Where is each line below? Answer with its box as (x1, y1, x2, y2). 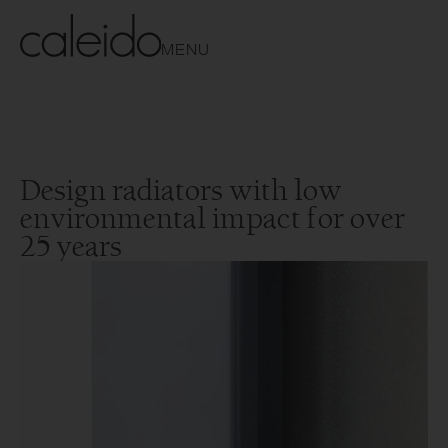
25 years (20, 230, 122, 265)
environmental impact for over (20, 202, 405, 237)
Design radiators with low (20, 174, 342, 209)
